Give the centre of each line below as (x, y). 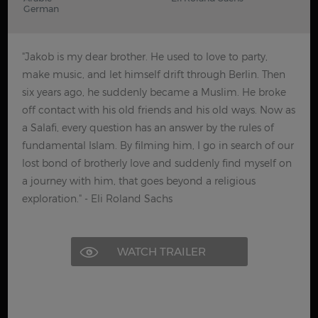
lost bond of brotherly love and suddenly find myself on (157, 163)
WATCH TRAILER (161, 252)
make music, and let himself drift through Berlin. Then (154, 74)
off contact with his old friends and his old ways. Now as (159, 110)
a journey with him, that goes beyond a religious (139, 181)
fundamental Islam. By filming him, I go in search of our (158, 145)
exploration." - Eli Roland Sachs (98, 198)
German (42, 9)
